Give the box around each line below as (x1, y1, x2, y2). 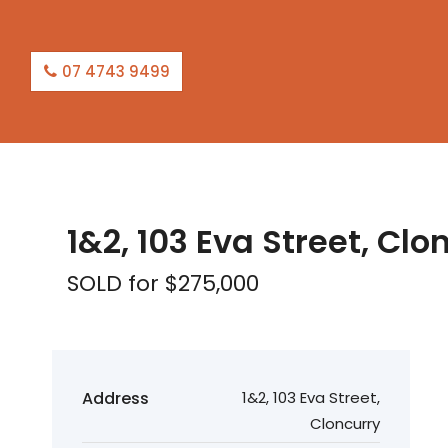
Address (82, 387, 149, 410)
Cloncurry (310, 413, 380, 434)
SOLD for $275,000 (67, 268, 259, 299)
